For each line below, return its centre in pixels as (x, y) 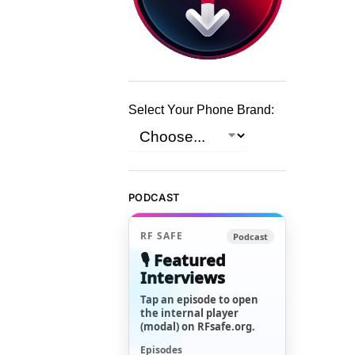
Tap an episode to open (200, 299)
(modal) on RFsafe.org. (198, 326)
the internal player (190, 313)
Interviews (183, 277)
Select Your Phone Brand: (202, 110)
